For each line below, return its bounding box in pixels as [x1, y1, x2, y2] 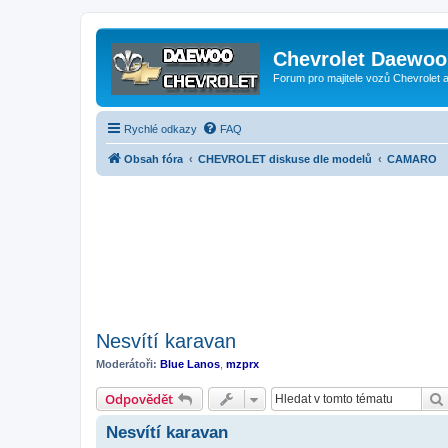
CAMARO [387, 152, 437, 165]
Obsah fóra [124, 152, 183, 165]
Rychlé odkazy [124, 122, 197, 135]
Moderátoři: [96, 357, 157, 370]
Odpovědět [105, 390, 173, 408]
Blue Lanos [160, 357, 220, 370]
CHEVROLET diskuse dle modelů [198, 152, 372, 165]
